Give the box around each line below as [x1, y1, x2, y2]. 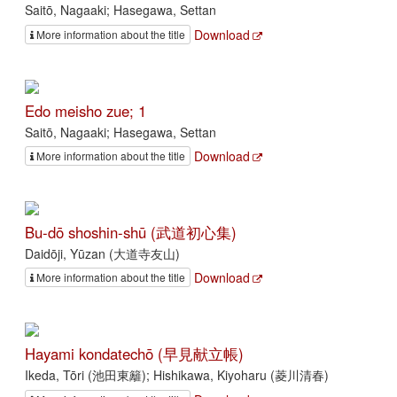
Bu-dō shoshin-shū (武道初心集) [25, 222, 237, 244]
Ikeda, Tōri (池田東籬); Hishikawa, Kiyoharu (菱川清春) [25, 366, 329, 385]
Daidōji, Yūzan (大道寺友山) [25, 245, 180, 263]
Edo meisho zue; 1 [25, 99, 146, 121]
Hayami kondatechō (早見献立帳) [25, 343, 244, 365]
